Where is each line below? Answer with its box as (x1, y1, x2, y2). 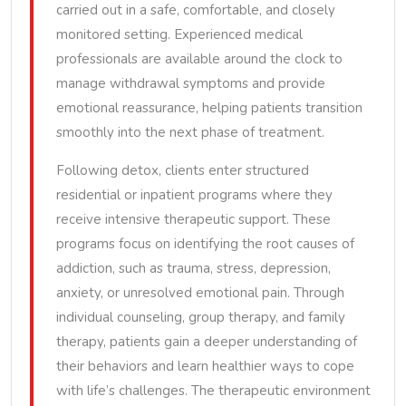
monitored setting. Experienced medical (56, 25, 303, 43)
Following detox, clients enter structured (56, 161, 309, 179)
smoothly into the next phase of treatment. (56, 123, 324, 141)
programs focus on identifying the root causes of (56, 235, 354, 253)
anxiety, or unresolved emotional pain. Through (56, 284, 344, 302)
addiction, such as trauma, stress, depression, (56, 259, 331, 277)
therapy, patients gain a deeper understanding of (56, 333, 357, 351)
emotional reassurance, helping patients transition (56, 99, 362, 117)
